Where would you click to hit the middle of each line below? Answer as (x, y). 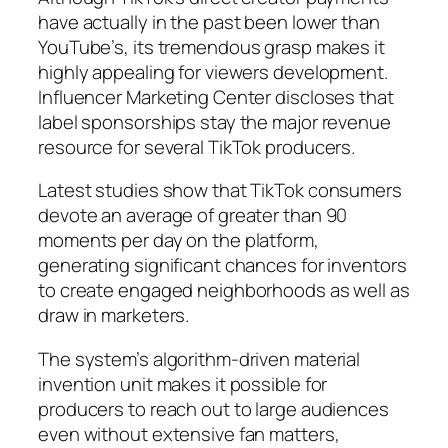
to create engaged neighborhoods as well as (224, 290)
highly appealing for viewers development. (213, 71)
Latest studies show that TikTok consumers (220, 190)
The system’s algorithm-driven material (199, 358)
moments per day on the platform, (178, 240)
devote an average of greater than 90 (193, 215)
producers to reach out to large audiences (213, 408)
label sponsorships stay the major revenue (214, 121)
